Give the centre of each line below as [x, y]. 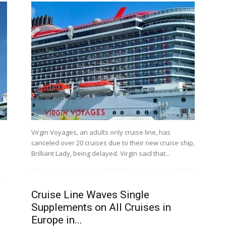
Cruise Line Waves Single [90, 195]
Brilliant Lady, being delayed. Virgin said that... [101, 154]
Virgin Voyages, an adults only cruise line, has [101, 132]
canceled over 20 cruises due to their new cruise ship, [113, 143]
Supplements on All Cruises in [101, 208]
